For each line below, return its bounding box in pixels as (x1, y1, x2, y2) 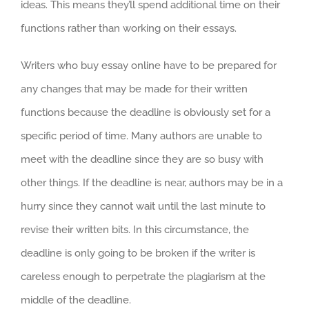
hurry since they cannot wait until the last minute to (21, 200, 266, 212)
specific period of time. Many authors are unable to (21, 130, 262, 142)
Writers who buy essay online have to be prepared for (21, 59, 277, 72)
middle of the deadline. (21, 294, 131, 306)
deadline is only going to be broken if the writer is (21, 247, 255, 259)
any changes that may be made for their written (21, 83, 248, 95)
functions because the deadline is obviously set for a (21, 106, 270, 119)
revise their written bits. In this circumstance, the (21, 223, 249, 236)
